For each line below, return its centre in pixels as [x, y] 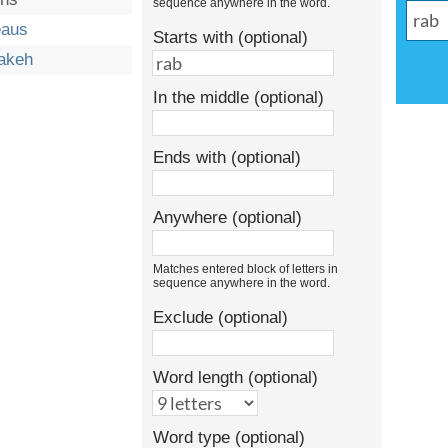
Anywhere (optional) [227, 217]
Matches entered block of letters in [245, 269]
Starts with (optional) [230, 37]
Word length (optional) [235, 377]
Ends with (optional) [227, 157]
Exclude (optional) [220, 317]
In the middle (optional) [238, 97]
